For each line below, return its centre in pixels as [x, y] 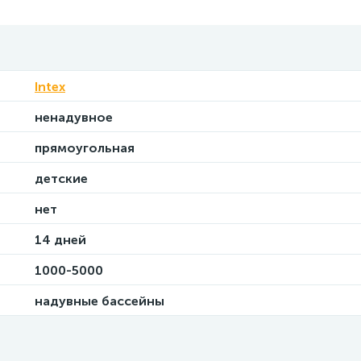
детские [61, 178]
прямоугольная [85, 148]
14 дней [60, 240]
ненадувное [74, 117]
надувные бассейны [100, 301]
